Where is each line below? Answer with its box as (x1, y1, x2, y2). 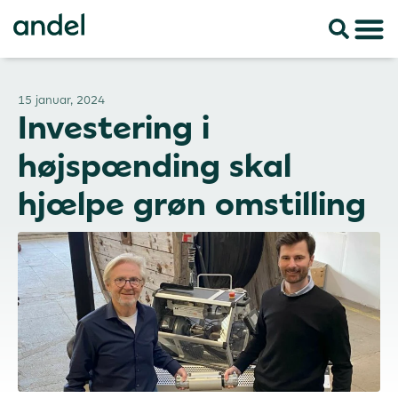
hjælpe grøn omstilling (18, 184, 366, 224)
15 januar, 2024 (18, 92, 105, 107)
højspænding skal (18, 146, 291, 186)
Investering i (18, 107, 210, 147)
